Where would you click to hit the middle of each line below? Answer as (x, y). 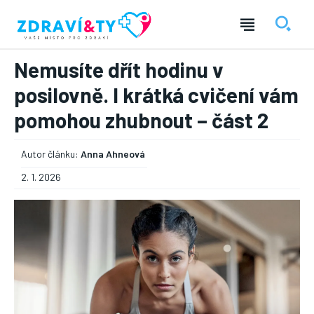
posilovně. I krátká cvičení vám (156, 95)
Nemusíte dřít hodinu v (119, 70)
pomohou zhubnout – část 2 (141, 120)
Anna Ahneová (113, 154)
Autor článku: (50, 154)
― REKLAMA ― (157, 213)
